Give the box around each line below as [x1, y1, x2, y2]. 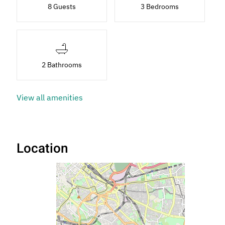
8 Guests [48, 2, 76, 11]
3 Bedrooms [141, 2, 179, 11]
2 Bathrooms [42, 60, 82, 69]
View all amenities [17, 92, 83, 102]
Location [17, 139, 68, 158]
